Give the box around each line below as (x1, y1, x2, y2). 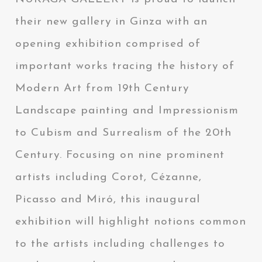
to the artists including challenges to (15, 239, 226, 250)
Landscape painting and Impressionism (15, 105, 239, 117)
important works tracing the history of (15, 61, 235, 73)
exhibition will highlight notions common (15, 216, 247, 228)
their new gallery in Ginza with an (15, 16, 208, 28)
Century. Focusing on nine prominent (15, 150, 225, 161)
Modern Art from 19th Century (15, 83, 189, 95)
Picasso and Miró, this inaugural (15, 194, 201, 206)
